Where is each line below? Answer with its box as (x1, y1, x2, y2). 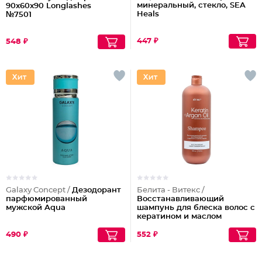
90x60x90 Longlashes (6, 2, 91, 10)
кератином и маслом (137, 213, 222, 220)
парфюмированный (6, 195, 87, 203)
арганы (137, 222, 167, 229)
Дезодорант (72, 187, 121, 194)
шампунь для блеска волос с (137, 204, 255, 212)
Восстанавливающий (137, 195, 224, 203)
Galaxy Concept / (6, 187, 72, 194)
